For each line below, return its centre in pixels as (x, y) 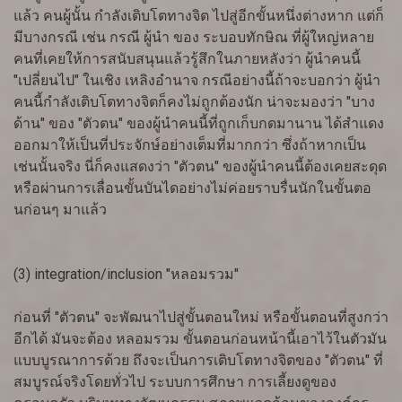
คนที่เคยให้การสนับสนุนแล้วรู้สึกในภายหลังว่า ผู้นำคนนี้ (187, 59)
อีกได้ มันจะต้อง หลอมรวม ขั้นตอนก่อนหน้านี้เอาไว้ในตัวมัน (200, 339)
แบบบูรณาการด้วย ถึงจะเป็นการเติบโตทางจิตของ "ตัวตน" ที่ (198, 361)
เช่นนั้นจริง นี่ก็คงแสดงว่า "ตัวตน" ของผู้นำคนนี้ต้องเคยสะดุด (200, 167)
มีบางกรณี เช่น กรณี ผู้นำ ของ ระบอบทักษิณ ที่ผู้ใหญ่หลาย (194, 38)
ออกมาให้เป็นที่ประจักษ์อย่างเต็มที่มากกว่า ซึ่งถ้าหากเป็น (190, 145)
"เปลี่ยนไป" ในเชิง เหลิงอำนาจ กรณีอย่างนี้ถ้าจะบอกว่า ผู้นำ (197, 81)
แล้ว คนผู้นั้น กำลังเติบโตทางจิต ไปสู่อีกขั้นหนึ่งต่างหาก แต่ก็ (199, 16)
